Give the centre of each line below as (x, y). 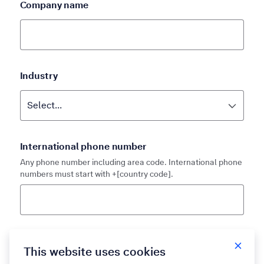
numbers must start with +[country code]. (96, 174)
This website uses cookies (95, 252)
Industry (39, 76)
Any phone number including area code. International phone (131, 162)
